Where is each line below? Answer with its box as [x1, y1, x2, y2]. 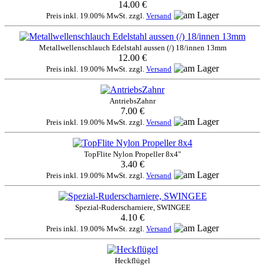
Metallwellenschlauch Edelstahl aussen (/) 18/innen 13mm [38, 43, 227, 53]
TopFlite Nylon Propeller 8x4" [84, 150, 181, 159]
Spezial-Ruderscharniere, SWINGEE [75, 203, 190, 212]
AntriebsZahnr [109, 96, 156, 106]
